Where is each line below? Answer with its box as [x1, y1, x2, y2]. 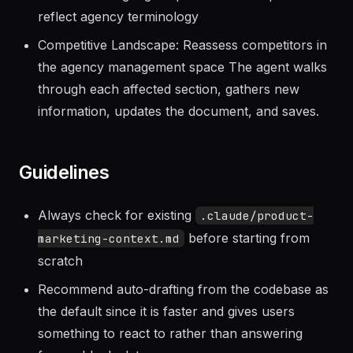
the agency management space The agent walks [38, 103, 327, 119]
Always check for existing [38, 251, 195, 267]
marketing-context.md [38, 275, 180, 290]
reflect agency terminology [38, 53, 199, 69]
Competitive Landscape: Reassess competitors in [38, 81, 327, 97]
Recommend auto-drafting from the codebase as [38, 325, 329, 341]
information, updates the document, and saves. [38, 147, 319, 163]
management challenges [38, 2, 183, 18]
